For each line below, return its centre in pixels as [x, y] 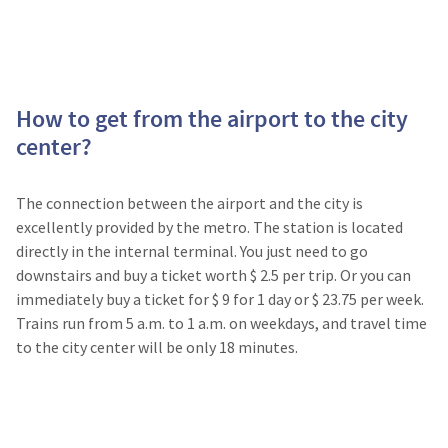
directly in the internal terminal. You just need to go [192, 250]
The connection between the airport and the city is [189, 202]
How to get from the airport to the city [212, 118]
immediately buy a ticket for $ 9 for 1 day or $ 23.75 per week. [220, 298]
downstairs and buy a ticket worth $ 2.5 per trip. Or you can [213, 274]
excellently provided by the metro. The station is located [209, 226]
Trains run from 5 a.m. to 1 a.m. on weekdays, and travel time [221, 322]
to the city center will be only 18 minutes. [157, 346]
